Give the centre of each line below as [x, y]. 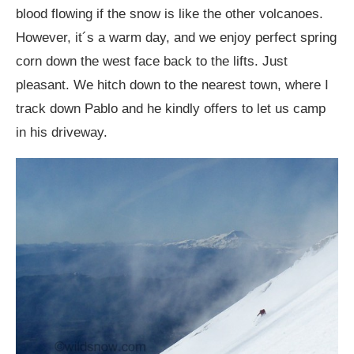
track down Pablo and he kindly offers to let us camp [171, 109]
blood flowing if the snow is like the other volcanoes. [169, 14]
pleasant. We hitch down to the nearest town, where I [172, 85]
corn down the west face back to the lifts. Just [152, 62]
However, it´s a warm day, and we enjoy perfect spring [176, 38]
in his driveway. [62, 133]
